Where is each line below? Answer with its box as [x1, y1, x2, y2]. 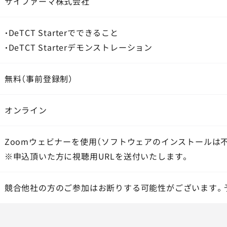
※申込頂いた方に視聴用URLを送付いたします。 [4, 150, 190, 162]
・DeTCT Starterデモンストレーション [4, 41, 153, 53]
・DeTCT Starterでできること [4, 26, 119, 39]
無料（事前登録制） [4, 72, 73, 85]
